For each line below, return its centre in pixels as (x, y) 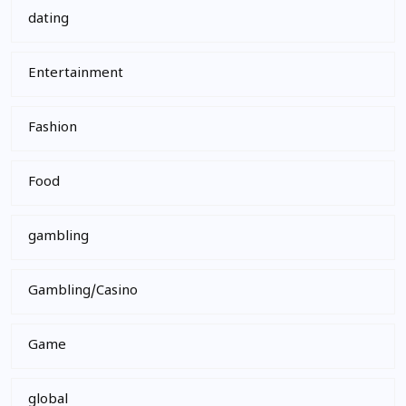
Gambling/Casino (83, 291)
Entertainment (76, 74)
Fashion (53, 128)
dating (48, 19)
